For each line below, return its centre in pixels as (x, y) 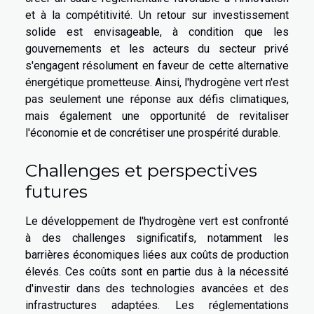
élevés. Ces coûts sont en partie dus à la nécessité (157, 271)
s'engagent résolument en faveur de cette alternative (157, 66)
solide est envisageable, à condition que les (157, 32)
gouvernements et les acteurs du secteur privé (157, 49)
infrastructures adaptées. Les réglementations (157, 305)
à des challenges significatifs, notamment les (157, 238)
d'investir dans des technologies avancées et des (157, 288)
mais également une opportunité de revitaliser (157, 116)
